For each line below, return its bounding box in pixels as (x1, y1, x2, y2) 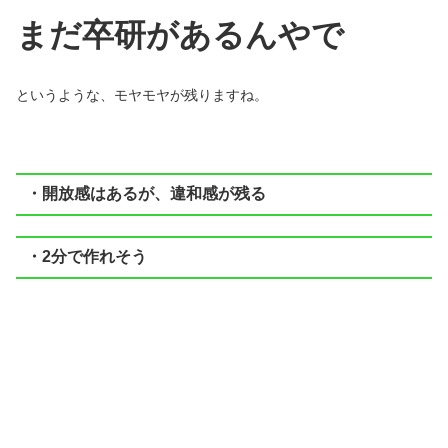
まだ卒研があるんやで (16, 16, 344, 53)
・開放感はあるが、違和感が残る (25, 185, 266, 203)
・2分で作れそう (25, 248, 147, 266)
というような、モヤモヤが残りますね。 (16, 87, 268, 104)
